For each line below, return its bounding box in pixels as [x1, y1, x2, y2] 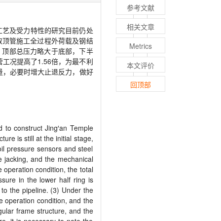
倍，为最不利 [51, 56, 93, 67]
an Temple [59, 123, 93, 133]
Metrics [129, 41, 152, 51]
